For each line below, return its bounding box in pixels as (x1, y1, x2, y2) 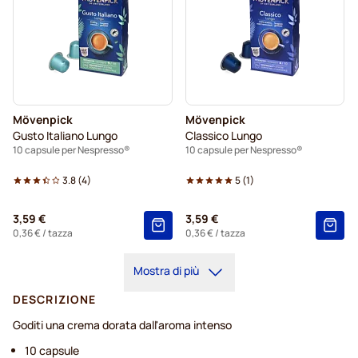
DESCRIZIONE (13, 292, 97, 308)
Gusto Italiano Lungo (13, 128, 117, 144)
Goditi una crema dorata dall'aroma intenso (13, 317, 232, 333)
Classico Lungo (185, 128, 262, 144)
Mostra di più (133, 263, 199, 279)
